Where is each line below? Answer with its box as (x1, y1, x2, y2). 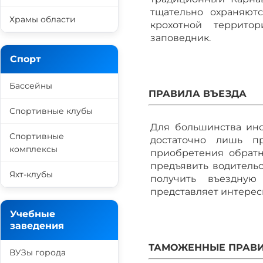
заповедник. (150, 32, 211, 43)
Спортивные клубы (9, 106, 93, 116)
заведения (10, 220, 64, 231)
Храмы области (9, 14, 76, 25)
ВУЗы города (9, 247, 66, 258)
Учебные (10, 208, 55, 220)
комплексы (9, 144, 58, 154)
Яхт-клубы (9, 169, 53, 180)
